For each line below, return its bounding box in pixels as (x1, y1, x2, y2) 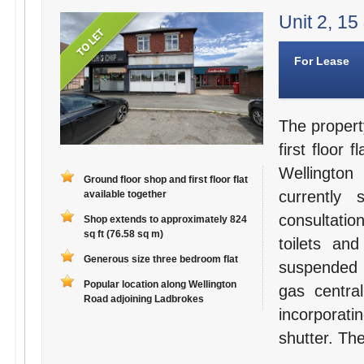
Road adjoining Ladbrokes (83, 293, 204, 305)
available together (83, 188, 167, 201)
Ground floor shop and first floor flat (83, 174, 248, 186)
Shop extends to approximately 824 (83, 214, 247, 226)
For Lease (293, 54, 349, 68)
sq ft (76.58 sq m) (83, 228, 163, 240)
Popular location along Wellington (83, 279, 236, 291)
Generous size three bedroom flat (83, 253, 238, 266)
